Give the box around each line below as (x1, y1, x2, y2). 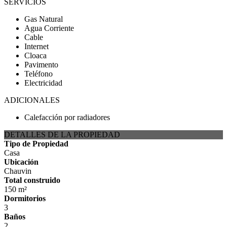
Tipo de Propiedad (4, 139, 68, 148)
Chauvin (4, 167, 31, 176)
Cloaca (24, 51, 47, 60)
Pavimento (24, 60, 58, 69)
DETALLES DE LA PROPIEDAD (4, 130, 120, 139)
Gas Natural (24, 15, 63, 24)
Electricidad (24, 79, 62, 88)
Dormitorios (4, 194, 46, 203)
